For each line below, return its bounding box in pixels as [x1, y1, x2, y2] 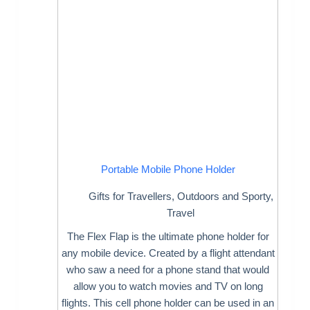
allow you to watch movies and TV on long [73, 280, 263, 292]
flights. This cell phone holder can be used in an [62, 296, 275, 309]
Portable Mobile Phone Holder [100, 163, 235, 176]
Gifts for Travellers [88, 190, 172, 202]
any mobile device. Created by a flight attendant [61, 246, 275, 259]
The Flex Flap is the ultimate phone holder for [66, 230, 269, 242]
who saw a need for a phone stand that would [66, 263, 270, 275]
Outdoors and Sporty [176, 190, 271, 202]
